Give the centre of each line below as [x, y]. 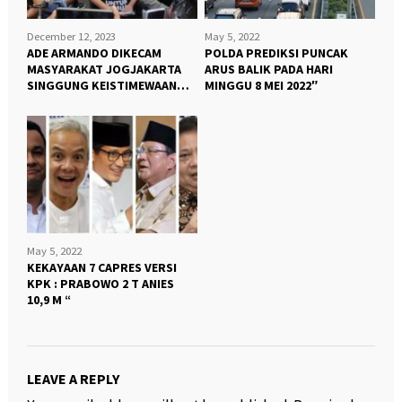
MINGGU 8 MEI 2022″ [261, 86]
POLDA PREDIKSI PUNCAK [276, 53]
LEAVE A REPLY [73, 378]
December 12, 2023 [71, 36]
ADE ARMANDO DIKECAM [94, 53]
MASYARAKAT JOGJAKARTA [104, 70]
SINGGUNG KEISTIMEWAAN [101, 86]
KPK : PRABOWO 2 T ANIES [100, 283]
